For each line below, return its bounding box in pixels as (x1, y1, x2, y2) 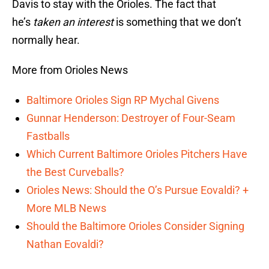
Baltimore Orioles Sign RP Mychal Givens (26, 94, 219, 107)
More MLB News (26, 202, 106, 215)
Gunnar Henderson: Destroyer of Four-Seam (26, 112, 235, 125)
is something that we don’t (113, 16, 241, 29)
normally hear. (12, 34, 82, 47)
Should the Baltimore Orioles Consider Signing (26, 220, 244, 233)
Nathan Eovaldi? (26, 238, 104, 251)
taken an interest (33, 16, 113, 29)
